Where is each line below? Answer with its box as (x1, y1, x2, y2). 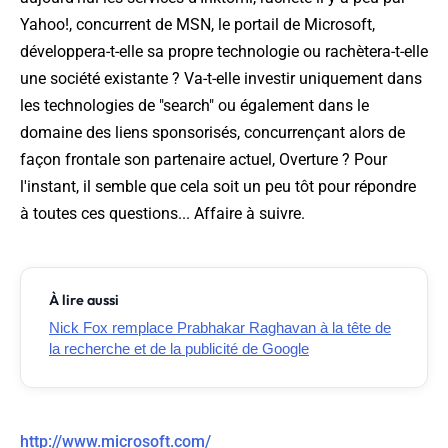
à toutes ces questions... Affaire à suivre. (20, 204, 305, 224)
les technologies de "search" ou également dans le (20, 96, 369, 116)
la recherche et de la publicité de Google (49, 340, 309, 358)
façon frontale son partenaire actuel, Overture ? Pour (20, 150, 387, 170)
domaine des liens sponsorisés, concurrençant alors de (20, 123, 405, 143)
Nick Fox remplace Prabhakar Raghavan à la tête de (49, 319, 391, 337)
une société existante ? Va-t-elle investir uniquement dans (20, 69, 422, 89)
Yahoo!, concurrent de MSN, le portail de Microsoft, (20, 15, 375, 35)
